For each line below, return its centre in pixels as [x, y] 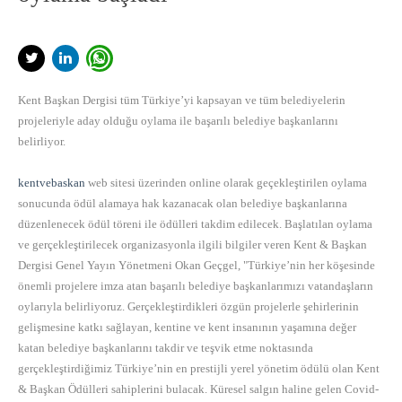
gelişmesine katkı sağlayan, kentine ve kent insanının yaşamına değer [187, 328]
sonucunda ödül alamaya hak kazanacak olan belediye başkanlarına [183, 204]
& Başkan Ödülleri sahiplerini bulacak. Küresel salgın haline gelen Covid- [198, 389]
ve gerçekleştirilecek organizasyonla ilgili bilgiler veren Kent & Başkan [192, 245]
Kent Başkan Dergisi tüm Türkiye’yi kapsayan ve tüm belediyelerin [182, 100]
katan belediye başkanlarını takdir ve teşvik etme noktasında [166, 348]
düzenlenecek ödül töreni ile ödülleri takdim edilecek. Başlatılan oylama [195, 224]
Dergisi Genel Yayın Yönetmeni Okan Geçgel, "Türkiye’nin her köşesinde [197, 266]
